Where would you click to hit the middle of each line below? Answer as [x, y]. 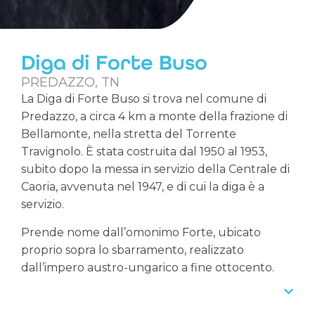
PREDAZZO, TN [70, 83]
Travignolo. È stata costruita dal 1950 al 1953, [144, 152]
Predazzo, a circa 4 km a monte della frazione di [154, 117]
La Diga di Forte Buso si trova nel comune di [144, 99]
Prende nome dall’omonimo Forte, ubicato [141, 232]
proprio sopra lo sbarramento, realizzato [133, 250]
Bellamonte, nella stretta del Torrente [129, 134]
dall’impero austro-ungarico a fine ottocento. [148, 267]
